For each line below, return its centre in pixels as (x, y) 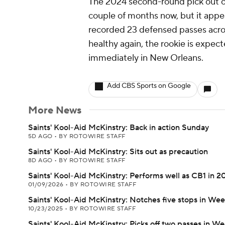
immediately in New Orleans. (146, 58)
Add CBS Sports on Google (149, 86)
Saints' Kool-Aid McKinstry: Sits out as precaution (118, 152)
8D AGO (41, 160)
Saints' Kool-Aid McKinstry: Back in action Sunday (119, 128)
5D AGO (41, 136)
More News (55, 110)
